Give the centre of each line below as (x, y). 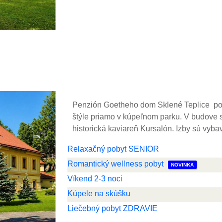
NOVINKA (182, 165)
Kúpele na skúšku (99, 194)
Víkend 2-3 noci (95, 179)
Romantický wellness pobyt (115, 164)
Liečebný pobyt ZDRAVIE (112, 208)
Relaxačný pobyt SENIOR (113, 149)
